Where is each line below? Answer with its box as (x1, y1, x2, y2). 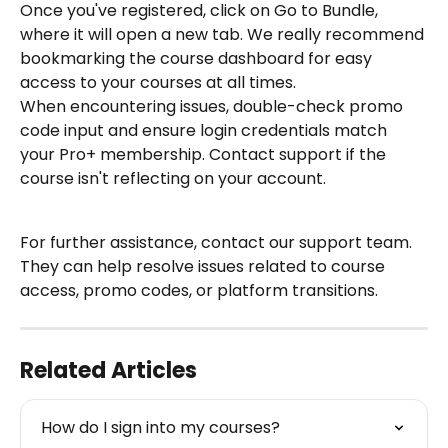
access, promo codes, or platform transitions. (20, 279, 378, 303)
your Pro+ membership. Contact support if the (20, 143, 390, 167)
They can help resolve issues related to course (20, 255, 389, 279)
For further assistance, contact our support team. (20, 231, 416, 255)
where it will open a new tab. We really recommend (20, 23, 428, 47)
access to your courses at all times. (20, 71, 296, 95)
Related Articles (20, 355, 197, 387)
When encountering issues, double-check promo (20, 95, 407, 119)
